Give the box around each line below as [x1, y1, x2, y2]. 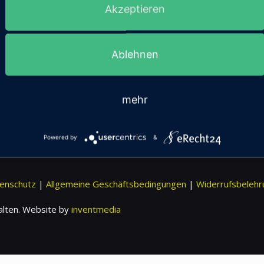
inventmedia [71, 203, 121, 215]
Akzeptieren [105, 2, 165, 15]
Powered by [43, 133, 77, 141]
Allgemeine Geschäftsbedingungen [46, 178, 186, 190]
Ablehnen [111, 48, 159, 61]
